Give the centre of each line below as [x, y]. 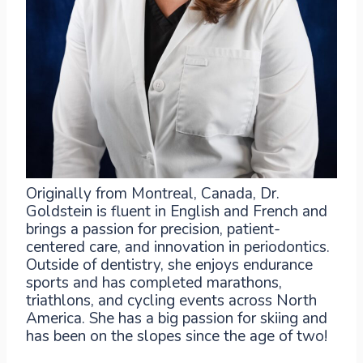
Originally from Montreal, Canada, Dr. [153, 194]
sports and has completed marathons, [154, 283]
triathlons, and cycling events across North [171, 301]
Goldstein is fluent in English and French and [177, 211]
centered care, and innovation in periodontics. [178, 247]
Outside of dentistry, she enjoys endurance [169, 265]
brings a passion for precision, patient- [153, 229]
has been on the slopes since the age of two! [177, 336]
